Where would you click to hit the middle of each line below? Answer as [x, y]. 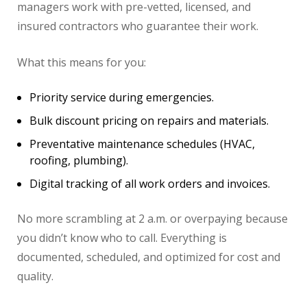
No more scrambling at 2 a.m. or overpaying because [152, 219]
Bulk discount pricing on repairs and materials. [149, 121]
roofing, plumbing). [79, 161]
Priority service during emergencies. [122, 98]
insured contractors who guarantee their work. [138, 26]
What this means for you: [82, 63]
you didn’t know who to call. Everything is [122, 238]
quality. [35, 277]
